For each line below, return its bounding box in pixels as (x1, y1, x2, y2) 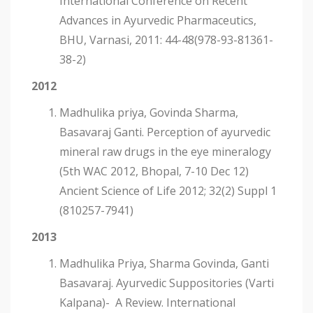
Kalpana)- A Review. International (59, 295, 235, 311)
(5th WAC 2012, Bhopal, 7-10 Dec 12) (59, 163, 249, 180)
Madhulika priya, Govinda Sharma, (59, 105, 238, 121)
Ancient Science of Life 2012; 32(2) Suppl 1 (59, 183, 277, 199)
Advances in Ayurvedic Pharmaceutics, (59, 13, 256, 29)
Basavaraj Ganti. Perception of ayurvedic (59, 124, 270, 140)
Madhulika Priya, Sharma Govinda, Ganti (59, 256, 269, 272)
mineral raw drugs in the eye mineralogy (59, 144, 271, 160)
